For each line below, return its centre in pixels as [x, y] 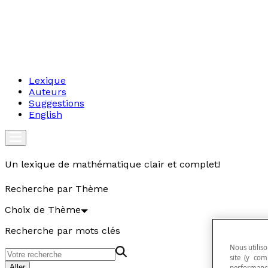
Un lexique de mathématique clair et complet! [112, 165]
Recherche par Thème [57, 188]
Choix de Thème [43, 209]
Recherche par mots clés [63, 230]
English [45, 115]
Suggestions [57, 103]
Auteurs [48, 92]
